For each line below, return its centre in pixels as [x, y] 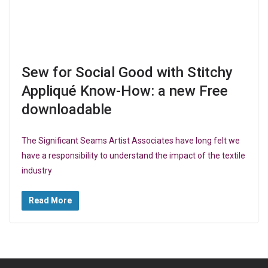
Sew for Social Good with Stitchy [127, 73]
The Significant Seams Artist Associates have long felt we [131, 141]
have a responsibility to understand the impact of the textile [133, 156]
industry [37, 171]
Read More [50, 201]
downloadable [67, 110]
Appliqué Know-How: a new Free [125, 91]
